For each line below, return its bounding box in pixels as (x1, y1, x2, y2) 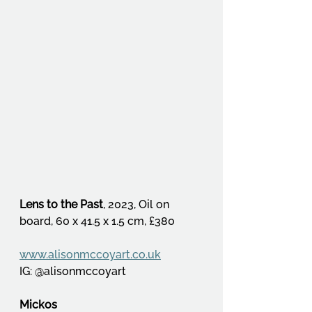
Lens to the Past (19, 197, 103, 211)
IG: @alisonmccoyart (19, 264, 126, 278)
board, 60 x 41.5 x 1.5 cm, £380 (19, 214, 175, 228)
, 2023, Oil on (103, 197, 172, 211)
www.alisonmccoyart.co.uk (19, 247, 161, 261)
